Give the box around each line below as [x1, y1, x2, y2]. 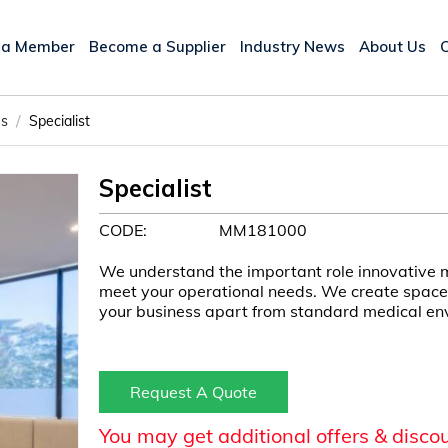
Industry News [240, 36, 345, 56]
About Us [359, 36, 426, 56]
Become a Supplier [89, 36, 226, 56]
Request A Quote [130, 382, 257, 402]
